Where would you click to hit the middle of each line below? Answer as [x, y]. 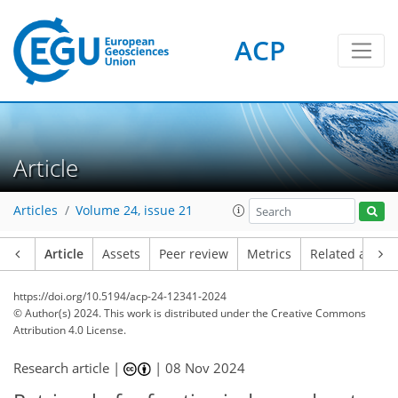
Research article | [68, 368]
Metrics [269, 254]
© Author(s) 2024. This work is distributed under [133, 313]
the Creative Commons [309, 313]
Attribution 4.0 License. [70, 330]
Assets [121, 254]
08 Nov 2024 [206, 368]
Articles [36, 211]
